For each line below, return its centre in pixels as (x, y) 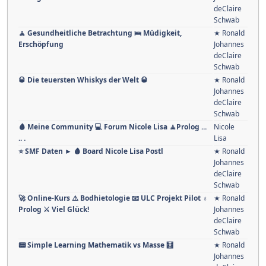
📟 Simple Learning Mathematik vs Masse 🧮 (96, 245)
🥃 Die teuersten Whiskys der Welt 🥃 (83, 80)
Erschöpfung (41, 45)
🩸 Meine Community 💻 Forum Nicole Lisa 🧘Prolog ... (113, 127)
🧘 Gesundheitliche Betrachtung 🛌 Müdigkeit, (100, 33)
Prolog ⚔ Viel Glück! (54, 210)
